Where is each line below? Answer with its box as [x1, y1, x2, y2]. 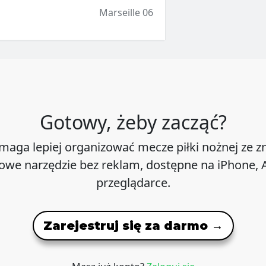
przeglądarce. [96, 175, 170, 191]
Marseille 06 [99, 6, 153, 20]
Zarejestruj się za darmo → [43, 218, 223, 233]
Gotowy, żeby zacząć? [39, 109, 227, 135]
